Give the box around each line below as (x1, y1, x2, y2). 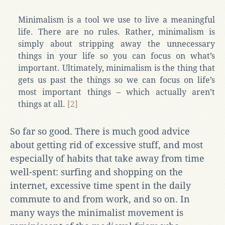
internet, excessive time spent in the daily (10, 180, 191, 191)
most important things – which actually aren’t (18, 87, 215, 97)
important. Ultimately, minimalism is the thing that (18, 63, 215, 73)
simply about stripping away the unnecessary (18, 39, 215, 49)
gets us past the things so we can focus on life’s (18, 75, 215, 85)
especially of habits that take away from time (10, 153, 204, 164)
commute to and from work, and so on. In (10, 193, 190, 204)
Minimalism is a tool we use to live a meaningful (18, 15, 215, 25)
